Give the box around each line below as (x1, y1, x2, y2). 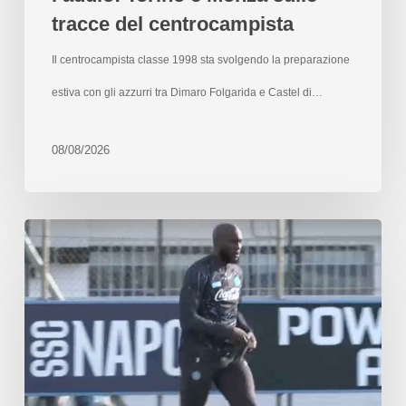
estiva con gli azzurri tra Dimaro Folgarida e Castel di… (51, 85, 323, 99)
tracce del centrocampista (51, 12, 294, 35)
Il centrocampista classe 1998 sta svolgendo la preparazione (51, 53, 350, 66)
